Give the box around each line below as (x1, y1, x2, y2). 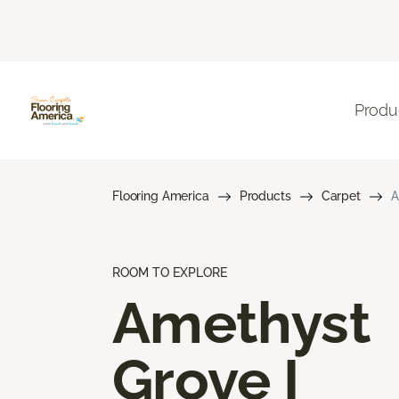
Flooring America (112, 188, 209, 203)
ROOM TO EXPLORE (112, 265, 227, 280)
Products (239, 188, 291, 203)
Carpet (321, 188, 361, 203)
